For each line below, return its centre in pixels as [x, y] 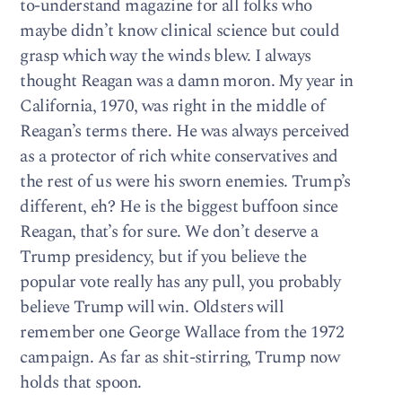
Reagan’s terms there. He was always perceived [185, 131]
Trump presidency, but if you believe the [163, 257]
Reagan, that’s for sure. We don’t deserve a [169, 232]
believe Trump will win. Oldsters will [152, 307]
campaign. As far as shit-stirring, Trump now [180, 357]
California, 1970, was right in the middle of [173, 106]
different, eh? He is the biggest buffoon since [179, 206]
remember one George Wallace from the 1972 [182, 332]
